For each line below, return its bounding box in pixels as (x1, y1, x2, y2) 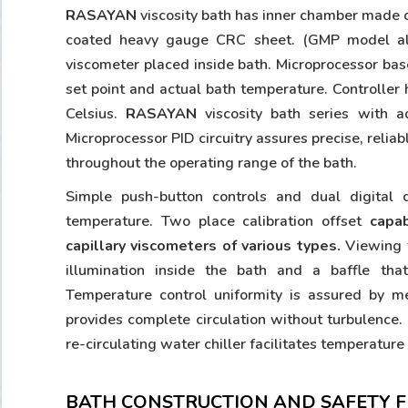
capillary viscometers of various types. (66, 236, 341, 256)
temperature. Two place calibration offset (66, 211, 371, 231)
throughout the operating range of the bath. (66, 153, 357, 173)
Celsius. (66, 104, 127, 124)
